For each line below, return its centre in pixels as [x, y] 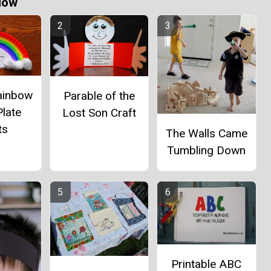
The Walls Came [206, 134]
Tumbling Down [207, 151]
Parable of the [99, 96]
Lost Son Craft [99, 113]
